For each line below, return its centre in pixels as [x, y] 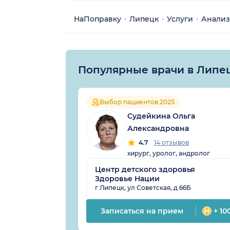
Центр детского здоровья [145, 169]
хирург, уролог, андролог [169, 153]
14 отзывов [171, 142]
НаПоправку [98, 19]
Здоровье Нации [127, 178]
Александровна [158, 128]
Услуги [180, 19]
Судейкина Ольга [161, 116]
